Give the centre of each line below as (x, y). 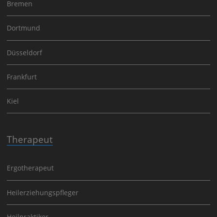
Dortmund (23, 28)
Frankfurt (22, 77)
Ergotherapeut (30, 168)
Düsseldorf (24, 52)
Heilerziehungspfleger (43, 192)
